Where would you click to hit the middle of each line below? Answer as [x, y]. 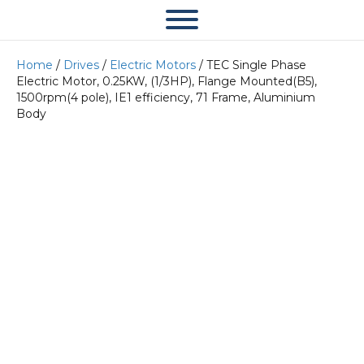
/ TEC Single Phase [251, 65]
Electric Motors [153, 65]
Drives [81, 65]
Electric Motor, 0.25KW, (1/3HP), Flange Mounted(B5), [167, 81]
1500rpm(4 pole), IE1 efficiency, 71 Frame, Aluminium [166, 97]
